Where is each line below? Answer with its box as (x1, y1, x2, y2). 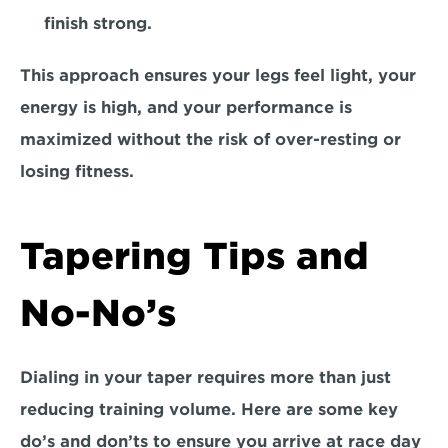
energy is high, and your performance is (20, 98, 352, 117)
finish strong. (44, 14, 157, 33)
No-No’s (20, 291, 176, 335)
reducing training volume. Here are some (20, 400, 363, 419)
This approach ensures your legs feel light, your (20, 66, 416, 85)
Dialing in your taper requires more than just (20, 368, 391, 387)
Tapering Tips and (20, 234, 369, 278)
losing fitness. (20, 162, 144, 181)
